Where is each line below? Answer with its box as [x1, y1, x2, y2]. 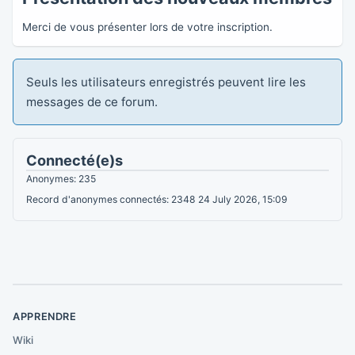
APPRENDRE [13, 310, 77, 323]
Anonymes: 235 [26, 172, 96, 185]
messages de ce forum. [26, 94, 158, 109]
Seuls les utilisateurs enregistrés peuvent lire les [26, 74, 306, 90]
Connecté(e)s [26, 151, 123, 169]
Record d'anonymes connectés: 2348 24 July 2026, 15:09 [26, 193, 288, 205]
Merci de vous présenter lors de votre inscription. [22, 20, 276, 33]
